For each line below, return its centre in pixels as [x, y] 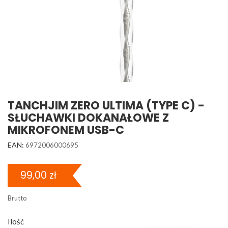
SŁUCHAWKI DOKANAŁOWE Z [88, 118]
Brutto [17, 198]
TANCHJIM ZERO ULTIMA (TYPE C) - [106, 106]
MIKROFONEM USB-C [66, 130]
